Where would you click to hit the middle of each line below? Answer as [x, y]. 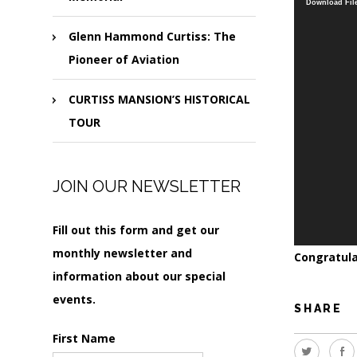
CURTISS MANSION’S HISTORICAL [159, 99]
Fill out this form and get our [136, 230]
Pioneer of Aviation [124, 59]
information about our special [139, 276]
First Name [84, 338]
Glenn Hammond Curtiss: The [152, 36]
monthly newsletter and [122, 253]
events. [74, 299]
